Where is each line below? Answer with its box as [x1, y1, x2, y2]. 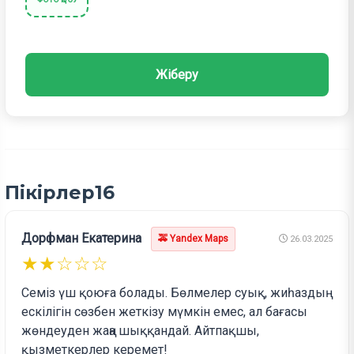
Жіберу [156, 67, 198, 83]
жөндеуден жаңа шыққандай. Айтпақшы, [21, 323, 260, 339]
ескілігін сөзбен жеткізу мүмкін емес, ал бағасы [21, 304, 308, 320]
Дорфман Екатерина [21, 231, 142, 247]
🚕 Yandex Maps [158, 233, 229, 245]
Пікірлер [5, 181, 96, 205]
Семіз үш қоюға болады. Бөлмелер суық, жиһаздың [21, 285, 326, 301]
